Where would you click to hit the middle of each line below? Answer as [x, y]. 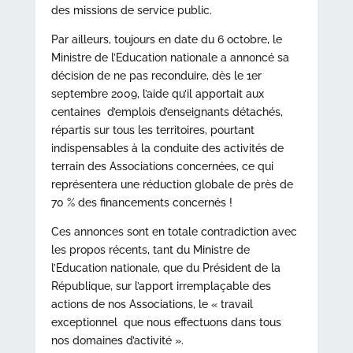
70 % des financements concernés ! [141, 203]
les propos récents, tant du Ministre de [150, 250]
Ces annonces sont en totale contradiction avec [174, 232]
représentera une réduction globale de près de [172, 184]
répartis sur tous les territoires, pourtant [152, 130]
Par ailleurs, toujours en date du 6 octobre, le [166, 39]
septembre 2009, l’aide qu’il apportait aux [157, 94]
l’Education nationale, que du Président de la [165, 268]
